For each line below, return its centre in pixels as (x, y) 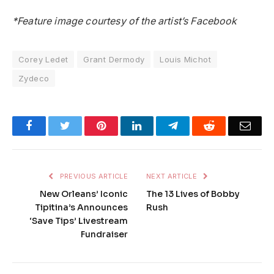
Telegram (198, 126)
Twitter (85, 126)
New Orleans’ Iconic (84, 194)
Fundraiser (104, 235)
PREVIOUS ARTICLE (93, 176)
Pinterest (124, 126)
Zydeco (34, 79)
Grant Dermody (114, 60)
